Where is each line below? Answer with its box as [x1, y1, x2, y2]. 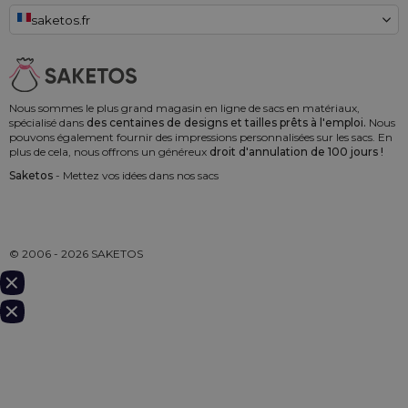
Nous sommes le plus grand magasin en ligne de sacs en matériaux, [9, 100, 360, 115]
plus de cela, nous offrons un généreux [9, 144, 209, 158]
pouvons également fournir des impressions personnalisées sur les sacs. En [9, 129, 393, 144]
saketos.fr [30, 12, 90, 27]
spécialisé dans [9, 115, 87, 129]
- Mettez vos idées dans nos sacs [53, 168, 219, 182]
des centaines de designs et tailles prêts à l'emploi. [87, 115, 366, 129]
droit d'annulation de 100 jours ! [209, 144, 383, 158]
